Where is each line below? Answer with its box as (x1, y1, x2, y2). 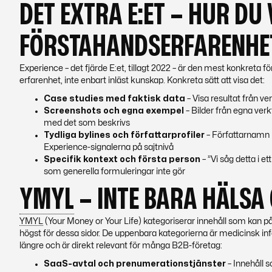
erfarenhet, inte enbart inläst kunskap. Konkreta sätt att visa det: (19, 76, 265, 84)
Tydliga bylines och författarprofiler (44, 131, 205, 139)
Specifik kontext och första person (44, 155, 200, 163)
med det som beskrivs (44, 119, 130, 127)
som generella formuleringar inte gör (44, 168, 185, 175)
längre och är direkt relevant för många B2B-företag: (19, 242, 222, 250)
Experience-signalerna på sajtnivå (44, 143, 174, 151)
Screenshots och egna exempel (44, 107, 184, 115)
